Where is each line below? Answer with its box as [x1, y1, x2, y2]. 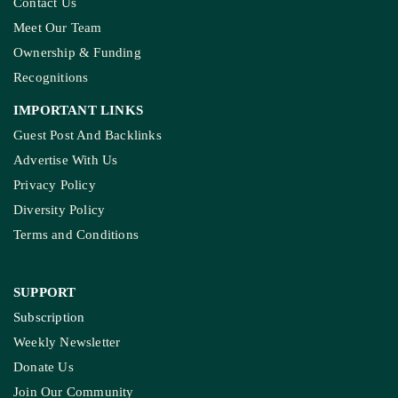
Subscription [13, 310, 85, 325]
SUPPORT [13, 284, 76, 299]
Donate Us [13, 360, 74, 375]
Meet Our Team [13, 20, 102, 36]
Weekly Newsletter [13, 335, 121, 350]
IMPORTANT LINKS [13, 102, 143, 117]
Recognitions [13, 70, 89, 85]
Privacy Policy [13, 178, 96, 193]
